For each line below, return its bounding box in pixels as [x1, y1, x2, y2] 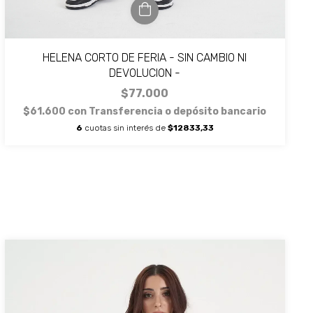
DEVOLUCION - [109, 66, 181, 80]
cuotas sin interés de [82, 122, 168, 133]
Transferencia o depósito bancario [89, 105, 267, 117]
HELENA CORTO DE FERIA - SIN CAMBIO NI [43, 50, 247, 64]
